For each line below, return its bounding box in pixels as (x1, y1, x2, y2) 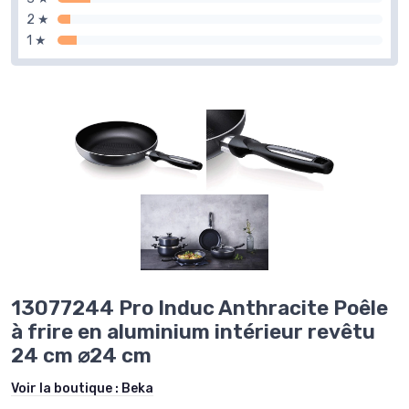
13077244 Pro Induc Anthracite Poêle (11, 295, 388, 320)
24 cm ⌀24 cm (11, 342, 152, 368)
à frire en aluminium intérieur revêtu (11, 319, 375, 344)
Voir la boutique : (11, 380, 121, 396)
